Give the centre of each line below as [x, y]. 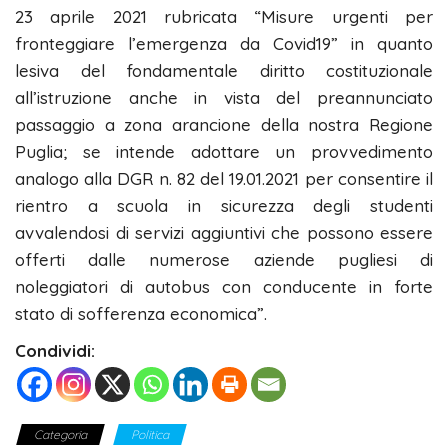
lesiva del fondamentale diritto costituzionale [224, 70]
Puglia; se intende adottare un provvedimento [224, 151]
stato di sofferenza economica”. [141, 313]
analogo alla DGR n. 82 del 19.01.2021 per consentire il [224, 178]
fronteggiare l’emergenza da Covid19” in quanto [224, 43]
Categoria [60, 434]
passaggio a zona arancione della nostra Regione [224, 124]
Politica [150, 434]
